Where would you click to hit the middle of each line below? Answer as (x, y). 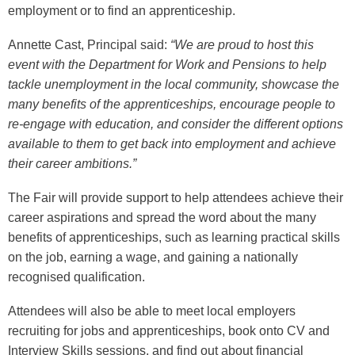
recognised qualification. (76, 277)
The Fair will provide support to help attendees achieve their (176, 197)
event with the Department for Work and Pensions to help (167, 64)
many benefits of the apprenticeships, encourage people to (172, 104)
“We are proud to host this (242, 44)
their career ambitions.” (72, 163)
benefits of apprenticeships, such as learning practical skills (174, 237)
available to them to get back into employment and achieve (172, 143)
